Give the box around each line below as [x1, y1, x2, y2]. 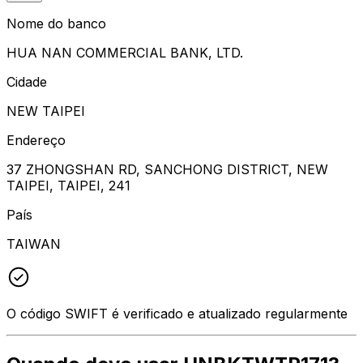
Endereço [6, 131, 66, 148]
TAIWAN [6, 235, 61, 252]
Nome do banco [6, 15, 106, 32]
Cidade [6, 73, 47, 90]
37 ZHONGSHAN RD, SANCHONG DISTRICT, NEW [6, 160, 328, 177]
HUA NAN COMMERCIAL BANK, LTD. [6, 44, 243, 61]
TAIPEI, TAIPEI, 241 [6, 177, 130, 194]
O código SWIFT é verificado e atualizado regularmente [6, 305, 348, 322]
